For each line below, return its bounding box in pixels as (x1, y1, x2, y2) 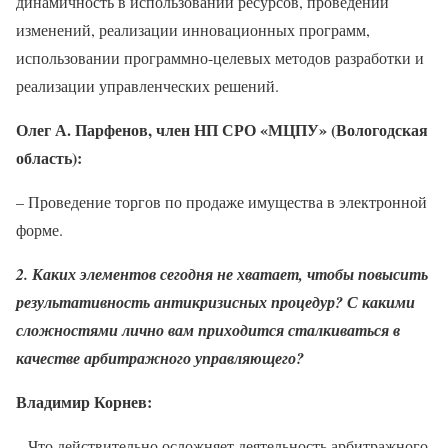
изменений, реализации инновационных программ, (16, 18, 370, 40)
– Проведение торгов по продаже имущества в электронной (16, 190, 427, 212)
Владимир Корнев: (16, 389, 152, 413)
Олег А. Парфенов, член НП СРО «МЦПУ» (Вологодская (16, 117, 428, 141)
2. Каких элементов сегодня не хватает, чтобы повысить (16, 262, 428, 285)
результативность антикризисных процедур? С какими (16, 290, 415, 313)
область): (16, 145, 82, 169)
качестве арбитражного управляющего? (16, 346, 304, 369)
